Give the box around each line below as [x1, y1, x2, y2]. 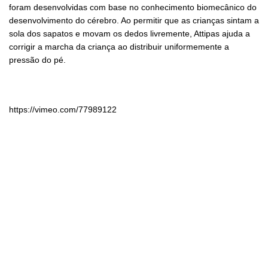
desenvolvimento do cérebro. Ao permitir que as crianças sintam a [9, 16, 259, 26]
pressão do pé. [9, 55, 66, 65]
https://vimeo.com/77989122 [9, 105, 117, 115]
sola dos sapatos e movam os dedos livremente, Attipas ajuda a [9, 29, 250, 39]
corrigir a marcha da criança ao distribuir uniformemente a [9, 42, 229, 52]
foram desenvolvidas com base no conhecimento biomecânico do [9, 2, 257, 13]
